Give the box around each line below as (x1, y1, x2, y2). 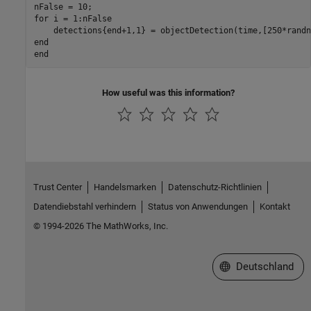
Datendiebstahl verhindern (33, 201, 136, 212)
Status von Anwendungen (147, 201, 248, 212)
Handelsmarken (93, 181, 156, 192)
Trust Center (33, 181, 82, 192)
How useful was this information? (102, 87, 235, 99)
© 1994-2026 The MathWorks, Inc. (33, 220, 168, 231)
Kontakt (259, 201, 290, 212)
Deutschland (235, 260, 294, 273)
